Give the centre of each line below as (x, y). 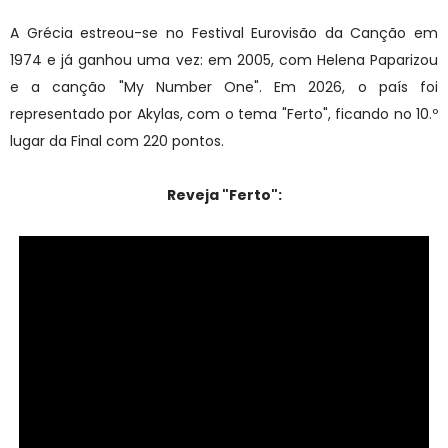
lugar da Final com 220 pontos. (117, 141)
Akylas (158, 114)
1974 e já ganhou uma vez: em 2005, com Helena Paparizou (224, 60)
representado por (73, 114)
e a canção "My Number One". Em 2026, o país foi (224, 87)
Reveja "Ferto (218, 195)
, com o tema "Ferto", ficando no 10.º (309, 114)
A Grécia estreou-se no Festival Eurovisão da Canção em (224, 33)
